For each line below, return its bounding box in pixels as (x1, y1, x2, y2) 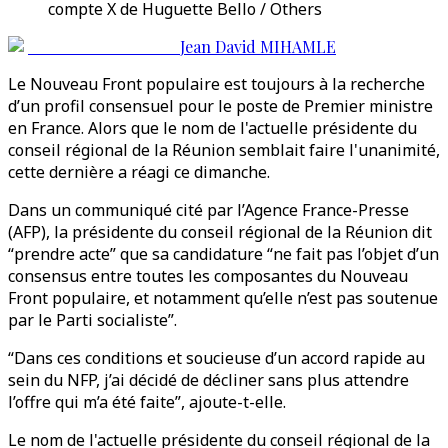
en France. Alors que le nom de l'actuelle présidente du (8, 117, 417, 139)
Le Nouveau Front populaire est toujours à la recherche (8, 73, 425, 95)
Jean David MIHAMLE (180, 36, 336, 57)
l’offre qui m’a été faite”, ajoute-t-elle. (8, 391, 286, 413)
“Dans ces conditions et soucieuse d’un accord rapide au (8, 347, 425, 369)
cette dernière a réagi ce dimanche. (8, 161, 270, 183)
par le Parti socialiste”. (8, 309, 177, 331)
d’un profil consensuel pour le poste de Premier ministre (8, 95, 433, 117)
